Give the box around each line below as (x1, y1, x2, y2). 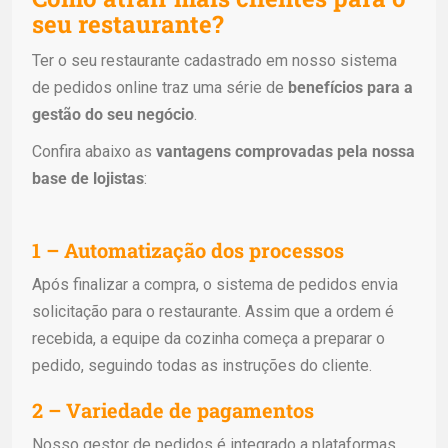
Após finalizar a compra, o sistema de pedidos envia (32, 274, 398, 294)
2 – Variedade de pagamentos (32, 396, 314, 423)
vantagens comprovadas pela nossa (156, 141, 415, 161)
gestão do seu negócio (32, 104, 194, 124)
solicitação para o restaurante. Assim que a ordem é (32, 301, 394, 321)
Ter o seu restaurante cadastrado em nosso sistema (32, 50, 397, 70)
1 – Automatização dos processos (32, 236, 344, 263)
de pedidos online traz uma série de (32, 77, 288, 97)
